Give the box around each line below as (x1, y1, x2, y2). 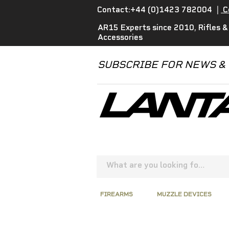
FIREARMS (100, 190, 133, 198)
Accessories (98, 33, 143, 42)
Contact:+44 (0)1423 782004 (97, 5, 216, 14)
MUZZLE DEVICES (157, 190, 212, 198)
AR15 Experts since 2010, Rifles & (98, 23, 228, 32)
